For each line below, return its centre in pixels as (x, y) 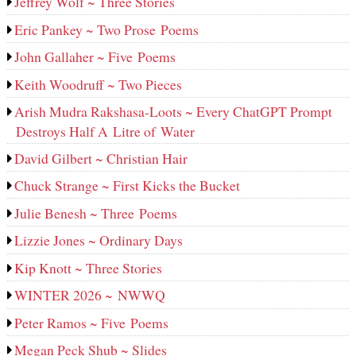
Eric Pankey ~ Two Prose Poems (107, 29)
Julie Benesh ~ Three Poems (96, 213)
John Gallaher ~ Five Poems (95, 57)
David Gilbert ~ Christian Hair (101, 158)
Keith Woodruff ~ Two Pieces (99, 84)
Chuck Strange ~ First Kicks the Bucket (128, 186)
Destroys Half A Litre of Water (105, 132)
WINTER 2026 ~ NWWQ (90, 295)
